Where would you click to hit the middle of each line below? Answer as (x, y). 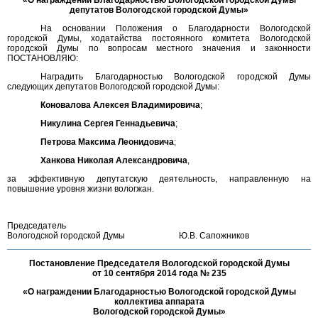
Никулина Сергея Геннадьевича (108, 124)
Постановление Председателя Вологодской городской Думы (159, 263)
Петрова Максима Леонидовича (108, 142)
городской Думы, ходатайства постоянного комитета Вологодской (159, 38)
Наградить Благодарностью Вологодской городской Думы (176, 77)
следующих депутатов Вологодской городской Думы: (113, 87)
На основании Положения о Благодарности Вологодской (176, 28)
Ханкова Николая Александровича (114, 160)
